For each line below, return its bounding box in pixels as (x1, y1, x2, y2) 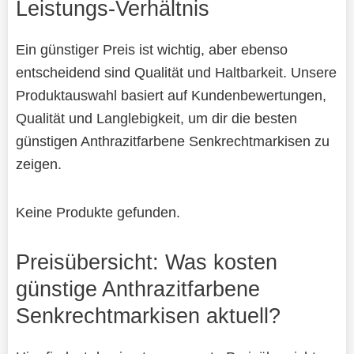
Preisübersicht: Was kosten (15, 249, 277, 274)
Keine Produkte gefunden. (15, 203, 180, 220)
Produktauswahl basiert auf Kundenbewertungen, (15, 86, 326, 104)
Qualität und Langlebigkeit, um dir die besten (15, 109, 297, 126)
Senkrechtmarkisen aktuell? (15, 303, 281, 328)
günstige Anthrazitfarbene (15, 276, 260, 301)
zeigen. (15, 155, 62, 172)
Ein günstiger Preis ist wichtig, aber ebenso (15, 40, 288, 58)
